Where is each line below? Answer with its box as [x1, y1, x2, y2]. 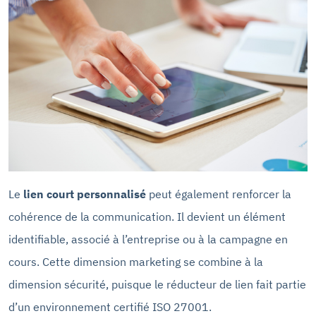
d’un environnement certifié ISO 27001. [8, 299, 212, 314]
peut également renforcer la [146, 186, 291, 201]
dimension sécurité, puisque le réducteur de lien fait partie [8, 276, 306, 291]
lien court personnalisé [20, 186, 146, 201]
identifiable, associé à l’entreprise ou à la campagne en [8, 231, 288, 246]
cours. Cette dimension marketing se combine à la [8, 254, 263, 269]
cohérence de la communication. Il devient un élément [8, 209, 286, 224]
